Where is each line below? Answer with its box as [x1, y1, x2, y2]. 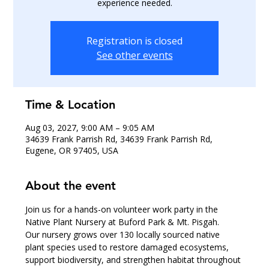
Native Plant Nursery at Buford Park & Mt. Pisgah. [25, 216, 220, 228]
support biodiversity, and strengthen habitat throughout [25, 254, 244, 266]
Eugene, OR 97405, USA [25, 145, 119, 157]
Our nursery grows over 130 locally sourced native [25, 229, 223, 241]
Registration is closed [86, 34, 183, 48]
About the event [25, 178, 116, 193]
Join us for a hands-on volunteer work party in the [25, 204, 221, 216]
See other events [96, 49, 173, 62]
